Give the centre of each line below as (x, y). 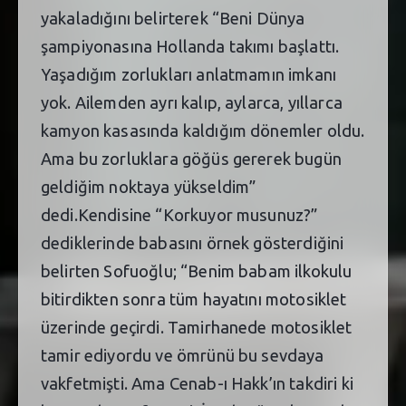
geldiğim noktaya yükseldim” (149, 186)
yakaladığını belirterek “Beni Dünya (173, 18)
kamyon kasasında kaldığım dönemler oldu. (203, 130)
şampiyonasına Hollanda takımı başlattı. (190, 46)
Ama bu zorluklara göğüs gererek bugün (191, 158)
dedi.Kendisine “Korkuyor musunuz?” (179, 214)
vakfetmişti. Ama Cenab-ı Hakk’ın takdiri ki (197, 383)
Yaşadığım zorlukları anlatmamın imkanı (189, 74)
